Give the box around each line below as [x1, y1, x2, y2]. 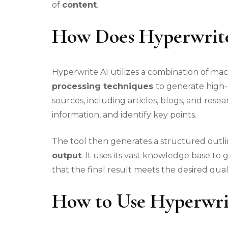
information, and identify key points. [52, 110, 196, 120]
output [52, 151, 81, 161]
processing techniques [52, 81, 156, 92]
